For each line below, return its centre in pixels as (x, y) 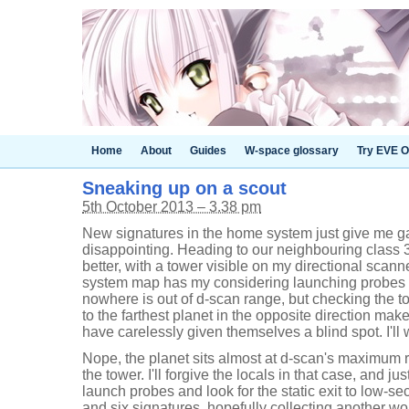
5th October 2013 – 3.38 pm (172, 207)
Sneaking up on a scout (184, 188)
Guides (208, 151)
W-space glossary (292, 151)
